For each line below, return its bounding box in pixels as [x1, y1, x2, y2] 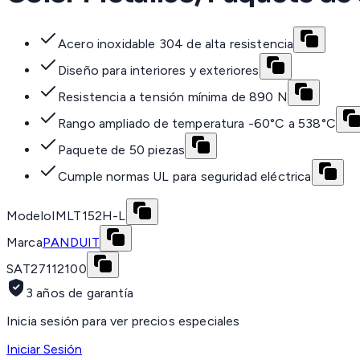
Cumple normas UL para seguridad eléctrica [58, 169, 312, 185]
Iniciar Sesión [6, 342, 82, 358]
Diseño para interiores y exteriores [58, 63, 260, 79]
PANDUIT [42, 235, 100, 251]
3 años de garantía [26, 285, 133, 301]
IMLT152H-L [51, 208, 126, 224]
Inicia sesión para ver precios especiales [6, 313, 240, 329]
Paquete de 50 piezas [58, 142, 186, 158]
